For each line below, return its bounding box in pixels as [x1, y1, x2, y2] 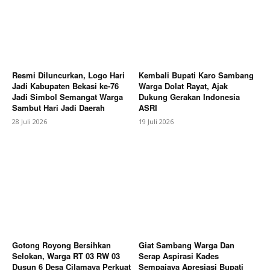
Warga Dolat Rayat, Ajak [139, 80, 228, 92]
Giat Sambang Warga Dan [139, 239, 234, 251]
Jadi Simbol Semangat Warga [12, 90, 123, 102]
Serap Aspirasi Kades [139, 250, 219, 262]
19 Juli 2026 [139, 116, 174, 126]
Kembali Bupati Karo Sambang [139, 69, 254, 81]
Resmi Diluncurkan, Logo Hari [12, 69, 125, 81]
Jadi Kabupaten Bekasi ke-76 [12, 80, 119, 92]
